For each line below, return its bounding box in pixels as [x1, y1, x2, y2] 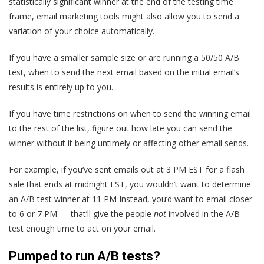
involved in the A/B [166, 207, 240, 219]
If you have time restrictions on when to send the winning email [9, 107, 251, 119]
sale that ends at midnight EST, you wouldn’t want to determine [9, 178, 251, 190]
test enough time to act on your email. [9, 222, 156, 234]
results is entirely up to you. [9, 81, 113, 93]
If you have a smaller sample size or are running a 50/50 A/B [9, 51, 239, 63]
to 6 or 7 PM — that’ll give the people [9, 207, 154, 219]
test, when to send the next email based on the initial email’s [9, 66, 239, 78]
